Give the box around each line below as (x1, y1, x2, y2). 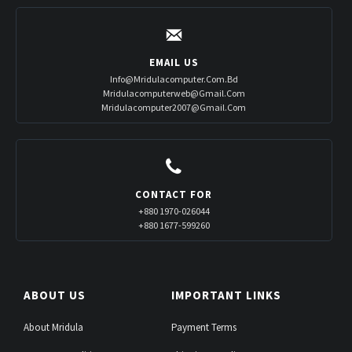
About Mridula (24, 320, 83, 334)
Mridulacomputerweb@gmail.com (102, 86, 245, 99)
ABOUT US (24, 287, 86, 302)
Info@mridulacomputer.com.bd (109, 72, 238, 85)
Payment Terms (171, 320, 237, 334)
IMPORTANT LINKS (171, 287, 282, 302)
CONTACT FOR (135, 187, 213, 201)
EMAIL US (148, 55, 199, 69)
